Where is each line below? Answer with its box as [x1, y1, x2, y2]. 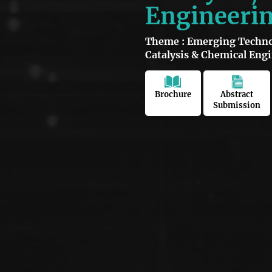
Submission [213, 100, 260, 110]
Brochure [155, 89, 191, 100]
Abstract [220, 89, 253, 100]
